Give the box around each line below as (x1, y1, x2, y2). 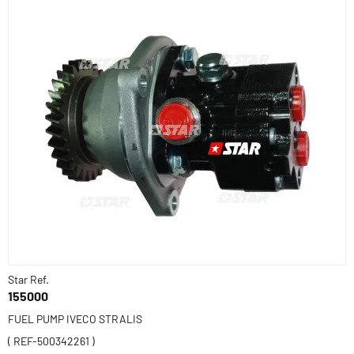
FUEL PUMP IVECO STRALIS (8, 312, 142, 326)
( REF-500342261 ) (8, 334, 95, 348)
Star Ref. (8, 273, 49, 286)
